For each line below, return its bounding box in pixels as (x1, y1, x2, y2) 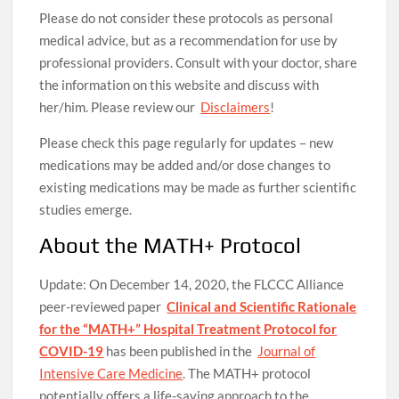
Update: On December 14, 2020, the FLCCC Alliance (39, 276, 345, 293)
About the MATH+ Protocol (39, 233, 302, 258)
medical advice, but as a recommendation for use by (39, 32, 338, 49)
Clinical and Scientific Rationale (167, 298, 357, 315)
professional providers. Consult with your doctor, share (39, 54, 358, 71)
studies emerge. (39, 201, 133, 218)
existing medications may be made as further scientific (39, 179, 357, 196)
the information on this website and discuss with (39, 77, 320, 94)
